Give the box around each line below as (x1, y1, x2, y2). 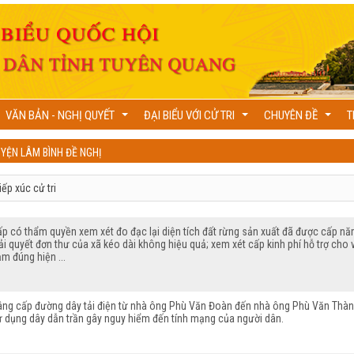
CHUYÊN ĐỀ (264, 108, 320, 122)
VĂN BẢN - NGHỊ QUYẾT (6, 108, 117, 122)
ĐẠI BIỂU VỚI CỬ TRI (144, 108, 237, 122)
